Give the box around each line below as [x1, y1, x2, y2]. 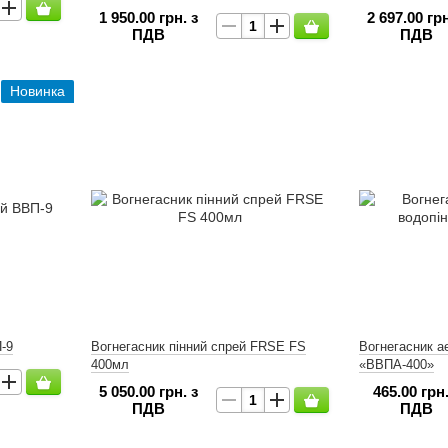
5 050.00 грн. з [98, 383, 198, 400]
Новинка [9, 83, 65, 99]
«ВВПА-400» [359, 357, 434, 372]
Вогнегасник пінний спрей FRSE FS [90, 339, 306, 354]
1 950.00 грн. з [98, 9, 198, 26]
